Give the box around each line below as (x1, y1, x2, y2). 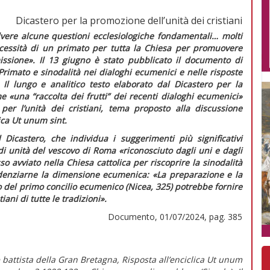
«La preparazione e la (152, 168, 242, 180)
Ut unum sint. (11, 114, 67, 126)
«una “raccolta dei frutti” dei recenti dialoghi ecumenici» (9, 90, 242, 102)
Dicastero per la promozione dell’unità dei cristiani (16, 13, 242, 27)
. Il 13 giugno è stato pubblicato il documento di (32, 54, 243, 66)
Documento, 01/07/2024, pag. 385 (108, 210, 242, 222)
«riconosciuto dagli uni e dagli (119, 144, 243, 156)
